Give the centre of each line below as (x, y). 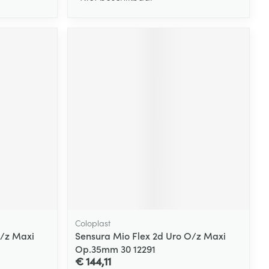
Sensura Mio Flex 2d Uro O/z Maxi (151, 235)
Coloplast (93, 222)
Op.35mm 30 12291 (116, 248)
